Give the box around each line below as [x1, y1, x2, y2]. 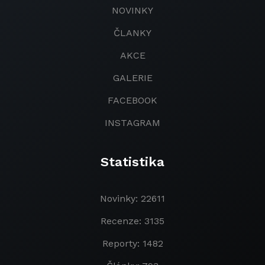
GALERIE [112, 72, 153, 83]
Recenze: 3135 [101, 215, 164, 227]
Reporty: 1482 [102, 238, 163, 249]
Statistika [101, 154, 164, 169]
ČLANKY [114, 27, 151, 38]
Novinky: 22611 [100, 193, 165, 204]
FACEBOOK [108, 95, 157, 106]
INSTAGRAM [105, 117, 160, 128]
